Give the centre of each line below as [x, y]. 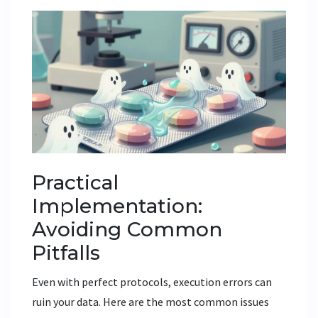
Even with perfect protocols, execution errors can [152, 281]
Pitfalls [66, 252]
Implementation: [117, 205]
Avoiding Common [127, 229]
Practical [75, 182]
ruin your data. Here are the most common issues [150, 301]
